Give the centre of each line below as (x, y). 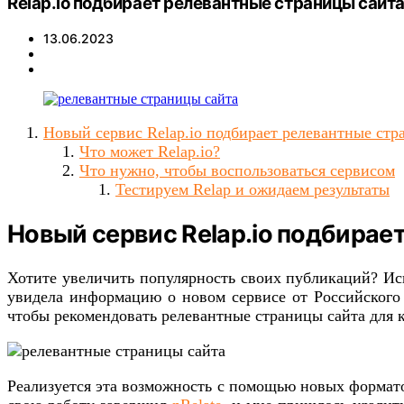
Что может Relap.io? (150, 151)
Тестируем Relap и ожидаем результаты (252, 189)
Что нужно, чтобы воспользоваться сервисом (237, 170)
